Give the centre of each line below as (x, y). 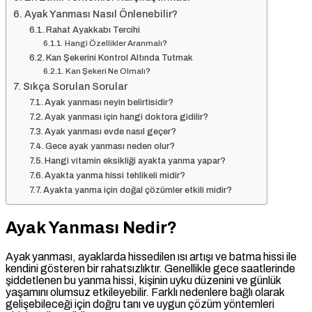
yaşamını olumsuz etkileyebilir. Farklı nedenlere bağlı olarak (145, 292)
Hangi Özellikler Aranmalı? (116, 44)
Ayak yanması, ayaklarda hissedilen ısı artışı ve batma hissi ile (151, 257)
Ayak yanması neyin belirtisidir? (109, 103)
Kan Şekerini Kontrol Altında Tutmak (120, 58)
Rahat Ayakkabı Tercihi (93, 30)
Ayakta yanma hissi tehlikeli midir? (115, 176)
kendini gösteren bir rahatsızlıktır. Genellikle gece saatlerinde (150, 269)
